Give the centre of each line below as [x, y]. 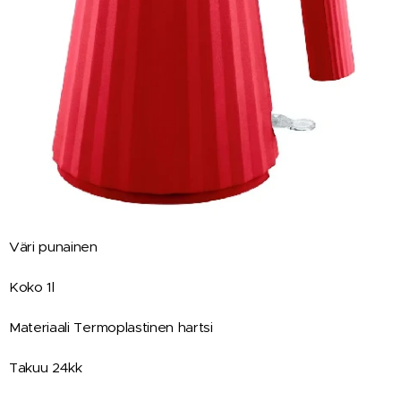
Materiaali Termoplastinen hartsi [111, 327]
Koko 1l [32, 286]
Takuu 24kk [48, 367]
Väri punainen [55, 246]
